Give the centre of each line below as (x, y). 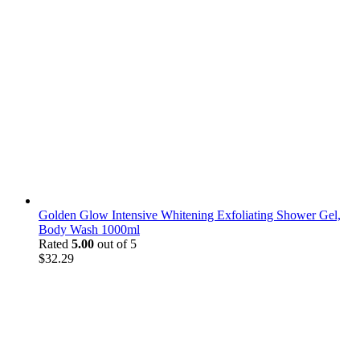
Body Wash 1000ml (89, 229)
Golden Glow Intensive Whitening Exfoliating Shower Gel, (190, 215)
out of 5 (115, 243)
